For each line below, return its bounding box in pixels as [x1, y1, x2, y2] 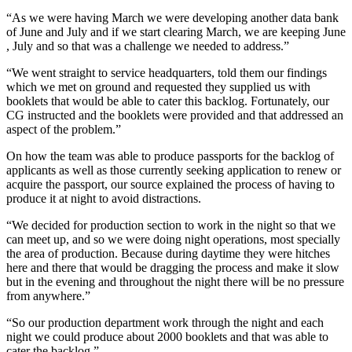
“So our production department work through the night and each [6, 315, 19, 329]
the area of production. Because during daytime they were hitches [6, 246, 330, 260]
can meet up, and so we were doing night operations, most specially [6, 232, 340, 246]
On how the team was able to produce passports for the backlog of [6, 148, 16, 163]
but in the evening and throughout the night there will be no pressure [6, 274, 344, 288]
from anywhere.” [6, 288, 90, 302]
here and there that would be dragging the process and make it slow [6, 260, 339, 274]
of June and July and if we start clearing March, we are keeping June [6, 24, 346, 38]
